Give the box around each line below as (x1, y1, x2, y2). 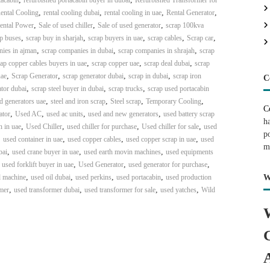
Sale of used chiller (38, 21, 93, 30)
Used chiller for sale (141, 122, 199, 131)
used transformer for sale (84, 186, 155, 194)
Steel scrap (110, 97, 141, 105)
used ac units (46, 110, 83, 118)
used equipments (165, 148, 213, 156)
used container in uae (2, 135, 63, 143)
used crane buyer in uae (11, 148, 79, 156)
